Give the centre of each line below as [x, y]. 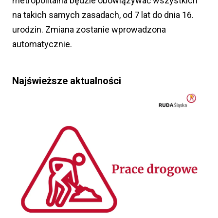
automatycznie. [42, 44]
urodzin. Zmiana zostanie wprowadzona [89, 29]
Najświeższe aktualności [67, 81]
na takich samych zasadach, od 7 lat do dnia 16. [103, 15]
